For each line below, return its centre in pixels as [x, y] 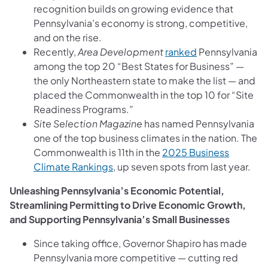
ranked [181, 51]
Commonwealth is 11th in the [98, 152]
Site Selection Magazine [88, 123]
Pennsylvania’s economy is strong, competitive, [141, 23]
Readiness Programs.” [83, 109]
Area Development [121, 51]
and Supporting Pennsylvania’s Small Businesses [120, 219]
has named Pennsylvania [198, 123]
